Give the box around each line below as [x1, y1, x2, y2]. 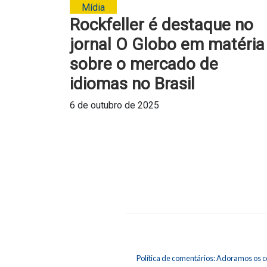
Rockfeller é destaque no [70, 15, 253, 35]
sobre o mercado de [70, 54, 218, 74]
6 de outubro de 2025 [70, 100, 159, 111]
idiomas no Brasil [70, 74, 195, 94]
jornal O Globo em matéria [70, 35, 265, 55]
